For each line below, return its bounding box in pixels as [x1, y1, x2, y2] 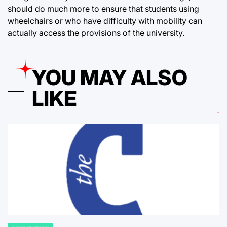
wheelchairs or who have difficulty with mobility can [8, 15, 202, 26]
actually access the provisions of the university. [8, 27, 184, 38]
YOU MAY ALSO [32, 64, 187, 90]
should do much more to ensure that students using [8, 3, 199, 14]
